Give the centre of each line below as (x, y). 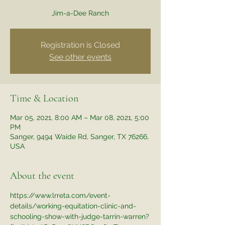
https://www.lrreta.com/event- (60, 195)
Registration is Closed (80, 45)
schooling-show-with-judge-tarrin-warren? (80, 216)
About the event (42, 176)
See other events (80, 57)
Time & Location (44, 98)
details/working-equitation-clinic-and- (73, 206)
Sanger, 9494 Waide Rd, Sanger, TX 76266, (79, 136)
